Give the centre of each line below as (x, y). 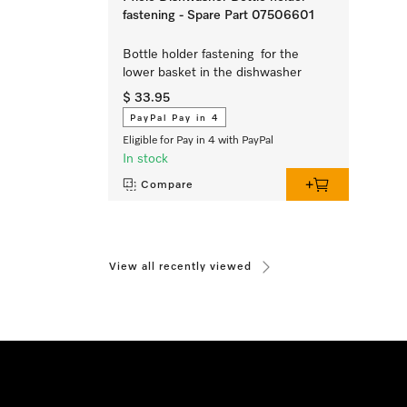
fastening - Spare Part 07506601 (218, 15)
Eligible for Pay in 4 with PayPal (198, 140)
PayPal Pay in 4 (174, 118)
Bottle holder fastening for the (211, 54)
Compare (167, 185)
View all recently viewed (180, 267)
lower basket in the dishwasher (214, 72)
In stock (145, 159)
